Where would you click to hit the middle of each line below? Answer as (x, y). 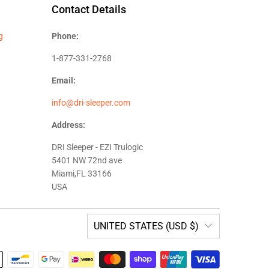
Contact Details (89, 10)
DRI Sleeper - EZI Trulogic (97, 147)
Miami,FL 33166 (82, 174)
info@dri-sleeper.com (91, 103)
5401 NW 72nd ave (87, 161)
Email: (64, 81)
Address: (68, 125)
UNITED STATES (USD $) (146, 226)
